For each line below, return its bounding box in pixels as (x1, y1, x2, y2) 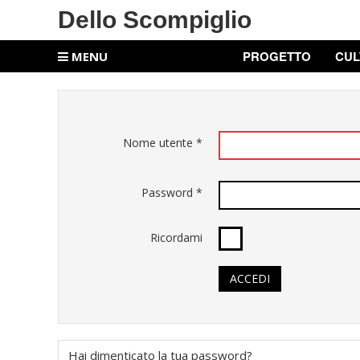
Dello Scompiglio (58, 6, 252, 33)
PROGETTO (242, 47, 311, 65)
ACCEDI (230, 271, 270, 286)
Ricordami (150, 230, 202, 245)
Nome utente (123, 135, 193, 150)
